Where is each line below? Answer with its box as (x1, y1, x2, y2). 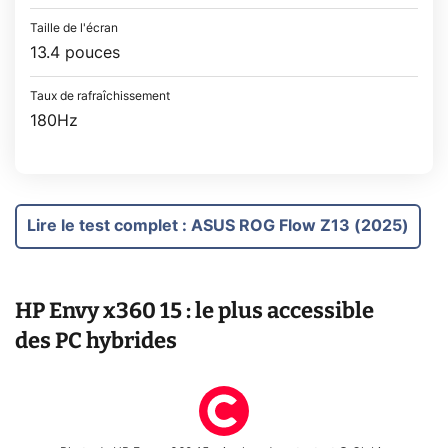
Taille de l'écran (30, 22, 118, 35)
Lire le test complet (27, 218, 178, 235)
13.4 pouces (30, 45, 120, 62)
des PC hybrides (15, 326, 177, 354)
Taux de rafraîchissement (30, 90, 170, 103)
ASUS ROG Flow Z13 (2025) (191, 218, 409, 235)
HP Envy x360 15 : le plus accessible (15, 296, 374, 324)
